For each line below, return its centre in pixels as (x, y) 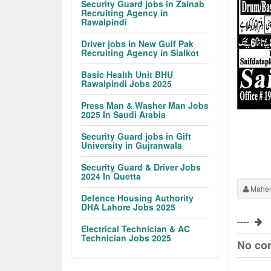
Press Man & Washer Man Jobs (145, 105)
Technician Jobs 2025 (126, 238)
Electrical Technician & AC (136, 229)
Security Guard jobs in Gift (136, 136)
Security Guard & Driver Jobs (141, 167)
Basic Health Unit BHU (127, 74)
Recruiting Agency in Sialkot (140, 53)
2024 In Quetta (111, 176)
